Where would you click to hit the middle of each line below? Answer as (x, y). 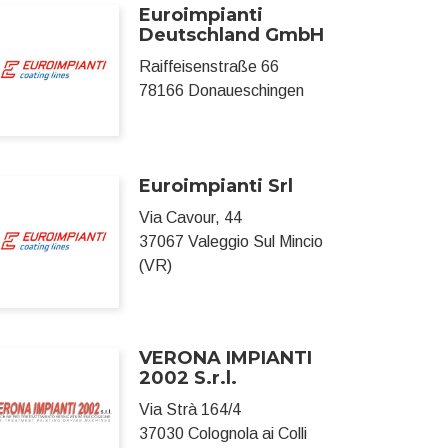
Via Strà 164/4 (190, 409)
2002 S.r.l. (188, 377)
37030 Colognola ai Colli (223, 433)
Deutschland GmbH (232, 35)
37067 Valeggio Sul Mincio (231, 242)
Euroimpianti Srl (216, 186)
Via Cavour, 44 (191, 218)
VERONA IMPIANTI (226, 357)
